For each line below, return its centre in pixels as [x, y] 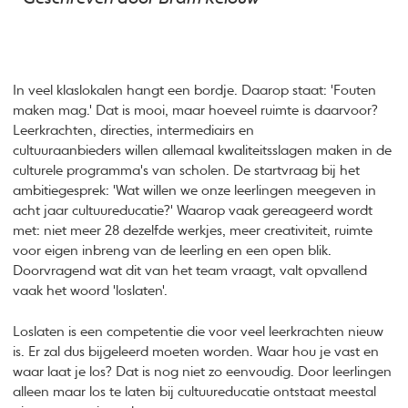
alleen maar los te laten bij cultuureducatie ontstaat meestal [195, 392]
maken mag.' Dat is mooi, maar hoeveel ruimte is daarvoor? [196, 111]
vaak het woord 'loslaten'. [91, 291]
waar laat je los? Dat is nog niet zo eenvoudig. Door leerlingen [203, 372]
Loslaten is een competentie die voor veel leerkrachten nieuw [199, 331]
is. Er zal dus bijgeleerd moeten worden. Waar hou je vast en [196, 352]
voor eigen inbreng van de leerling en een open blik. [173, 251]
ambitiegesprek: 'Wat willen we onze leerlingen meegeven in [195, 191]
